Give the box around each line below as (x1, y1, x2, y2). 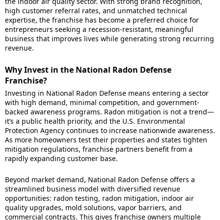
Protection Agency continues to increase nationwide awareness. (5, 126, 215, 135)
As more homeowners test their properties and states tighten (5, 135, 207, 144)
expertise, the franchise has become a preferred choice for (5, 15, 199, 25)
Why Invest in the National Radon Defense (5, 64, 171, 75)
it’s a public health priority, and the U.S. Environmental (5, 116, 185, 126)
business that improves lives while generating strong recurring (5, 34, 214, 43)
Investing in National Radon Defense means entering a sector (5, 88, 209, 98)
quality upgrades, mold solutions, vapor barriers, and (5, 203, 182, 212)
